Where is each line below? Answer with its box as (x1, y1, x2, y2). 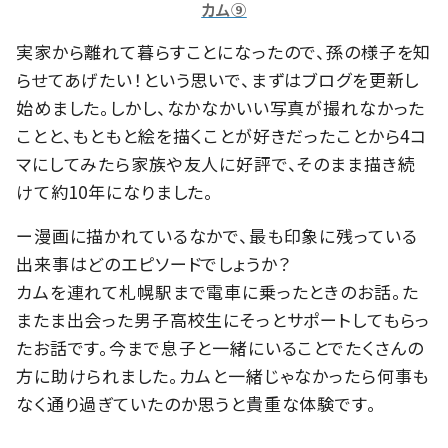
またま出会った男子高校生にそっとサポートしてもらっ (16, 307, 431, 333)
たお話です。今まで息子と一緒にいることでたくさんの (16, 335, 425, 361)
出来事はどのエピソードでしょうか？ (16, 251, 291, 277)
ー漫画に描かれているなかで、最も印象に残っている (16, 223, 418, 249)
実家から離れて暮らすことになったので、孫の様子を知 (16, 39, 432, 65)
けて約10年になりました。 (16, 179, 215, 205)
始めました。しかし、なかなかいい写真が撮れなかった (16, 95, 426, 121)
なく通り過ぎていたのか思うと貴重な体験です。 (16, 391, 377, 417)
